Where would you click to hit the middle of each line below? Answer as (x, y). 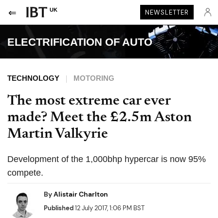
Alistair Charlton (81, 194)
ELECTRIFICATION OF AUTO (80, 42)
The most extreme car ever (89, 101)
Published (59, 208)
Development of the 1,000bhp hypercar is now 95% (107, 159)
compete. (25, 173)
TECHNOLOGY (33, 78)
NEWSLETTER (167, 12)
